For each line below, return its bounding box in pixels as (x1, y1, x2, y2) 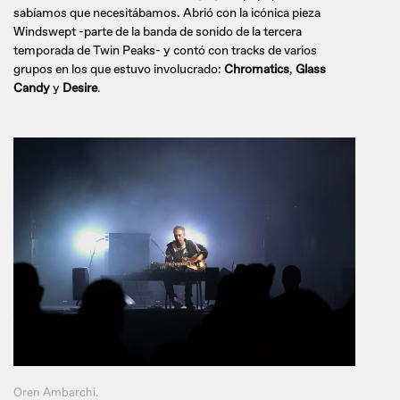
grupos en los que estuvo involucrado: (13, 62, 224, 78)
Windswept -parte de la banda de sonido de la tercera (13, 24, 302, 40)
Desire (62, 80, 97, 96)
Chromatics (224, 62, 289, 78)
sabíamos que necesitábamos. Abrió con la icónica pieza (13, 5, 321, 21)
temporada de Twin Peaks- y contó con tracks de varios (13, 43, 317, 59)
